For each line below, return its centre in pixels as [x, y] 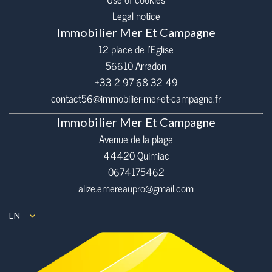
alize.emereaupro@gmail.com [136, 188]
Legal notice [136, 16]
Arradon [150, 66]
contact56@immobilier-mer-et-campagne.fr [136, 98]
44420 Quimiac [136, 155]
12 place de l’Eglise [136, 49]
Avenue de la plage [136, 139]
